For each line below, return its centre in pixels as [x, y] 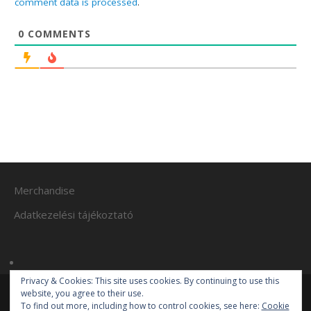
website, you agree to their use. [82, 293]
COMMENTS [58, 33]
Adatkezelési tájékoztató [74, 215]
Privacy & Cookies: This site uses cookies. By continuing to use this [150, 280]
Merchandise [45, 191]
